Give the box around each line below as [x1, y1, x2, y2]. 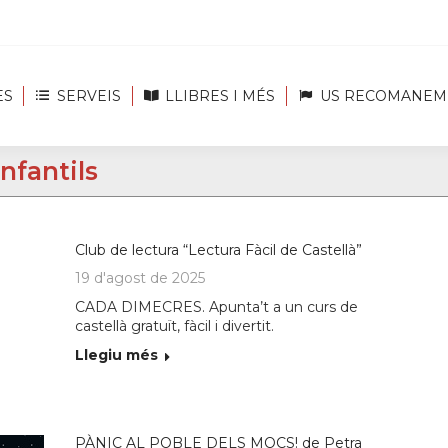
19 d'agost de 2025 [75, 269, 206, 287]
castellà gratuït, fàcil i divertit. [75, 317, 275, 335]
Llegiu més [75, 346, 159, 364]
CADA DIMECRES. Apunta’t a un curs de [75, 298, 359, 316]
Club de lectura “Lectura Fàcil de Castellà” [75, 241, 363, 259]
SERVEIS [57, 86, 121, 105]
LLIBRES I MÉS [165, 86, 276, 105]
